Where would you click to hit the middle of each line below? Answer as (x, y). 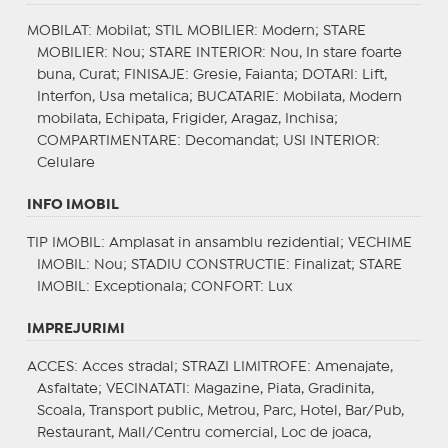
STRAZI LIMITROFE (244, 366)
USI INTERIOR (329, 140)
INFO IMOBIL (72, 204)
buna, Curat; (80, 74)
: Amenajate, (349, 366)
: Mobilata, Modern (338, 96)
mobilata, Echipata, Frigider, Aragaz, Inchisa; (187, 118)
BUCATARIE (235, 96)
